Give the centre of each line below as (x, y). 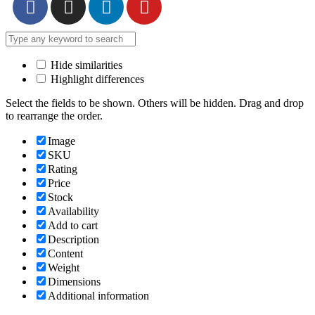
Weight (64, 268)
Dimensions (74, 282)
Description (73, 240)
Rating (63, 169)
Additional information (98, 296)
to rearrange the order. (54, 116)
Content (65, 254)
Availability (73, 212)
